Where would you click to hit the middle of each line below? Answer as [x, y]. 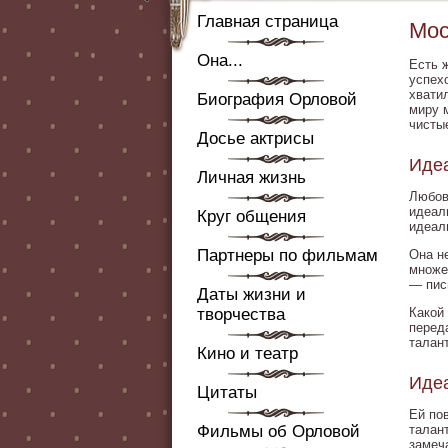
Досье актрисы [255, 138]
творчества [241, 314]
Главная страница [267, 21]
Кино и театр [247, 353]
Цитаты [227, 392]
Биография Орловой [277, 99]
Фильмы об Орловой [278, 431]
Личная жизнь [251, 177]
